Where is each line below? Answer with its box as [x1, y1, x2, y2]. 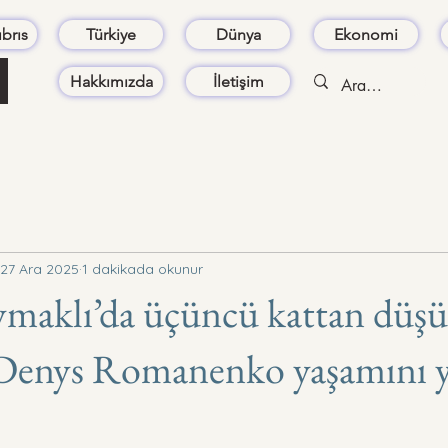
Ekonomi [334, 25, 398, 44]
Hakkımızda [69, 72, 153, 91]
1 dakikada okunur [82, 259, 203, 278]
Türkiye [86, 25, 136, 44]
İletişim [212, 72, 264, 91]
